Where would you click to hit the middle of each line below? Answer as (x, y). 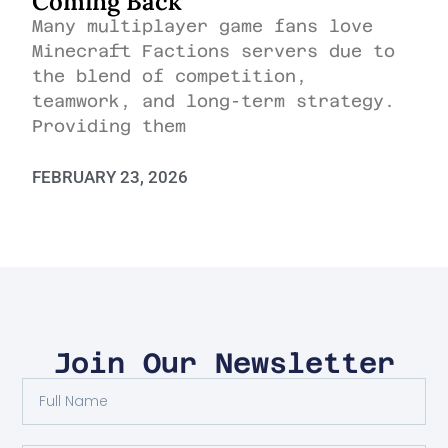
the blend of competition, (170, 76)
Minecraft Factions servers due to (214, 51)
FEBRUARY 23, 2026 (110, 176)
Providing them (109, 126)
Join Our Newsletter (224, 362)
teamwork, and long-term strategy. (214, 101)
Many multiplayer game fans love (203, 26)
